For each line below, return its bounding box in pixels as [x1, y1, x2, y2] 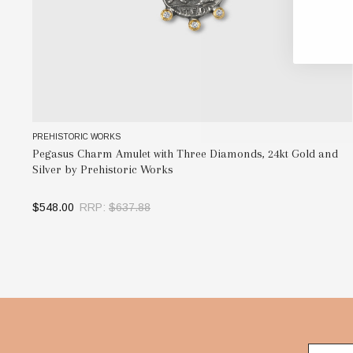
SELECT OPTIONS [147, 231, 237, 243]
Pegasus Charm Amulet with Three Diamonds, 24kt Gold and [32, 146, 338, 161]
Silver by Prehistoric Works [32, 162, 173, 176]
